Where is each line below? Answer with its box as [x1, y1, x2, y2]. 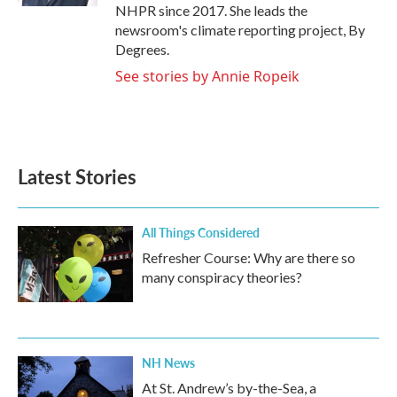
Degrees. [115, 41, 169, 58]
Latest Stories [18, 162, 136, 191]
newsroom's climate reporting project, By [115, 21, 365, 38]
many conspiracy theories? [142, 269, 302, 285]
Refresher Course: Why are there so [142, 249, 355, 266]
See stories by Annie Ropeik [115, 66, 300, 86]
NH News [142, 354, 195, 371]
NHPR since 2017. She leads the [115, 2, 307, 19]
